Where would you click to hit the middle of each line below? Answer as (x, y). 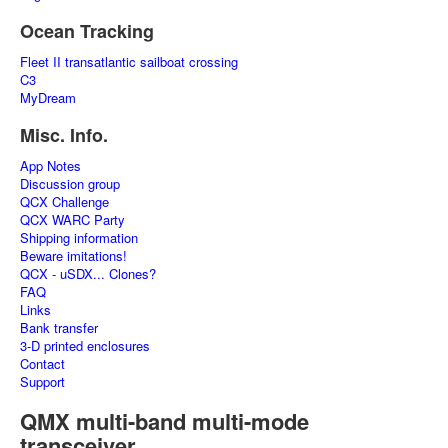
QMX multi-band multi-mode (164, 421)
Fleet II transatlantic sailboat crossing (129, 61)
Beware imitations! (73, 255)
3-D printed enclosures (85, 345)
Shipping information (79, 237)
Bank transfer (59, 327)
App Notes (50, 165)
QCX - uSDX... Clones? (88, 273)
